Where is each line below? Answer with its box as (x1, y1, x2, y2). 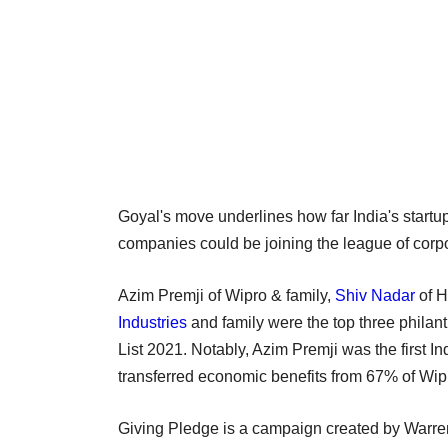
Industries (118, 313, 187, 331)
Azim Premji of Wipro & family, (118, 286, 335, 304)
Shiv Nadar (335, 286, 415, 304)
